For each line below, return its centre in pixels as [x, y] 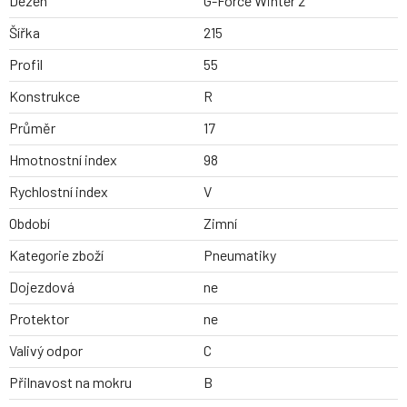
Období [30, 223]
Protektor [39, 319]
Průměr [32, 128]
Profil [26, 65]
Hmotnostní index [63, 160]
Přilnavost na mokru [70, 382]
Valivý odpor [46, 351]
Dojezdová [42, 287]
